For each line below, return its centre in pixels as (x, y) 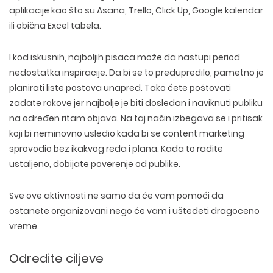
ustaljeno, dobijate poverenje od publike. (95, 164)
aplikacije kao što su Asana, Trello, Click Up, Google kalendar (136, 10)
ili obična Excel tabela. (55, 26)
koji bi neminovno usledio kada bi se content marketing (127, 133)
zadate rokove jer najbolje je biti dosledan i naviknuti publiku (136, 103)
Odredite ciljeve (56, 258)
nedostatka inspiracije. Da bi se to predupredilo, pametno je (136, 73)
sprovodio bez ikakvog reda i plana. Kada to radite (116, 149)
